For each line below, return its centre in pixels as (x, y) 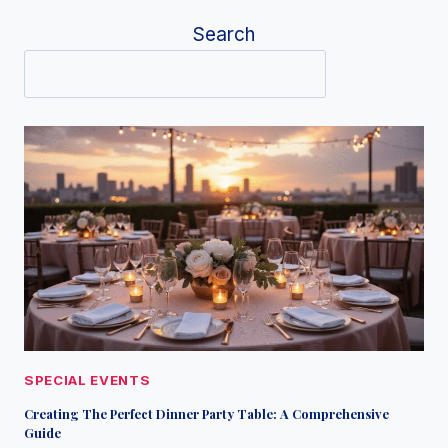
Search (224, 35)
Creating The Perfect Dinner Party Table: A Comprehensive (206, 414)
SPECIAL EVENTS (87, 380)
